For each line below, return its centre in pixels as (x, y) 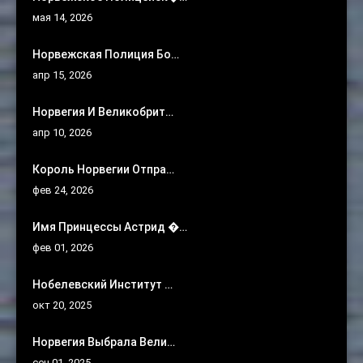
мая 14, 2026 (62, 17)
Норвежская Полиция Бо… (106, 54)
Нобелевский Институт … (102, 284)
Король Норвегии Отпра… (103, 169)
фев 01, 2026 (63, 247)
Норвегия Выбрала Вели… (104, 342)
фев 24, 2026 (63, 190)
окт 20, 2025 (62, 305)
